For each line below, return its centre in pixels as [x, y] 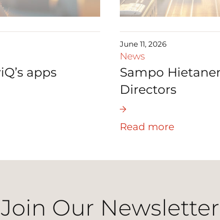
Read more [147, 127]
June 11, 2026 [143, 44]
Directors [148, 90]
